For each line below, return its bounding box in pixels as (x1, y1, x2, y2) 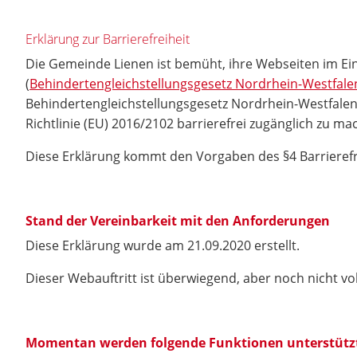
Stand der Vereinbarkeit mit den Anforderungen (25, 212, 330, 229)
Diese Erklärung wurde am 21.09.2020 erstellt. (25, 237, 300, 254)
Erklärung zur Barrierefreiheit (25, 30, 190, 48)
